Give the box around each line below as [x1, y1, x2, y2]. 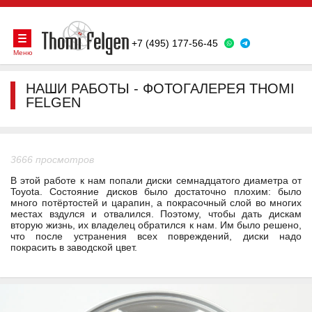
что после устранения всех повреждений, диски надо [10, 231, 302, 242]
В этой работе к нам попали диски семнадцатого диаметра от [10, 175, 302, 187]
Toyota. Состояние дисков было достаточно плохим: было [10, 186, 302, 198]
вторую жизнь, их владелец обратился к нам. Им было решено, [10, 219, 302, 231]
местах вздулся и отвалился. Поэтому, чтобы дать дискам [10, 208, 302, 220]
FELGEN [26, 95, 81, 111]
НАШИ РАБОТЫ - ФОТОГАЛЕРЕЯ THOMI [26, 81, 295, 97]
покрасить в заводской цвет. [10, 242, 137, 253]
